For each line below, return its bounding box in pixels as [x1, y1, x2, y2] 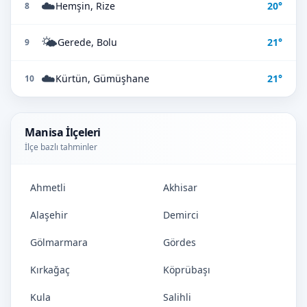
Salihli [163, 291, 191, 304]
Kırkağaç [30, 263, 70, 276]
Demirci [163, 208, 199, 221]
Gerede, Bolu [58, 36, 117, 49]
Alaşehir [30, 208, 68, 221]
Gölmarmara [30, 236, 88, 249]
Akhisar [163, 181, 197, 194]
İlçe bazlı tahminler [25, 141, 97, 153]
